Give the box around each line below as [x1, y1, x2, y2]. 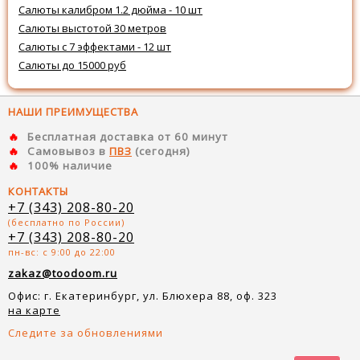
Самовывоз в [27, 144, 109, 159]
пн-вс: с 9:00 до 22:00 [8, 245, 116, 258]
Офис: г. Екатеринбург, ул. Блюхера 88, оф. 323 [8, 288, 277, 303]
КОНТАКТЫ [8, 183, 68, 198]
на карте [8, 302, 60, 317]
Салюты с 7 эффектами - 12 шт [18, 39, 171, 55]
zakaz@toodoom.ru [8, 265, 117, 280]
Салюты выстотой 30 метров [18, 21, 166, 36]
